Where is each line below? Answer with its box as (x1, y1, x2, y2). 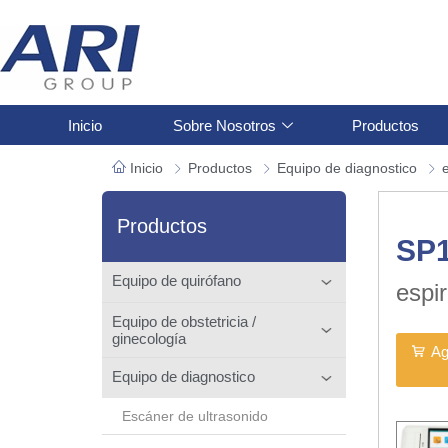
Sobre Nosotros (172, 116, 276, 134)
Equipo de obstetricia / (112, 312, 256, 330)
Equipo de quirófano (112, 271, 241, 289)
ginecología (112, 329, 186, 347)
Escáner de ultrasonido (122, 407, 268, 424)
